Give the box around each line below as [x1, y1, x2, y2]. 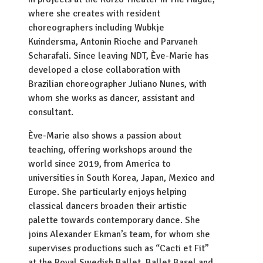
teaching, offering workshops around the [28, 144, 193, 156]
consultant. [28, 106, 73, 118]
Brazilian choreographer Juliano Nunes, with [28, 78, 207, 90]
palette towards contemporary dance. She [28, 214, 200, 226]
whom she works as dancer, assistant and [28, 92, 195, 104]
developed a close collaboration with [28, 64, 180, 76]
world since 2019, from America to [28, 158, 171, 170]
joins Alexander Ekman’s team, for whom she [28, 228, 210, 240]
